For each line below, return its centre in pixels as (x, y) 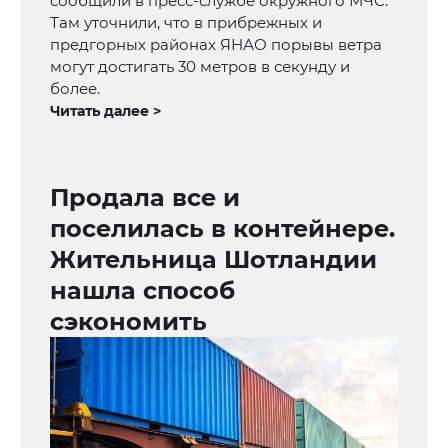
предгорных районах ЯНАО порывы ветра (216, 45)
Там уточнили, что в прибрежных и (186, 23)
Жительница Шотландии (213, 260)
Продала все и (145, 198)
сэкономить (128, 322)
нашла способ (142, 291)
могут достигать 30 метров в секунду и (200, 67)
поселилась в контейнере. (222, 229)
